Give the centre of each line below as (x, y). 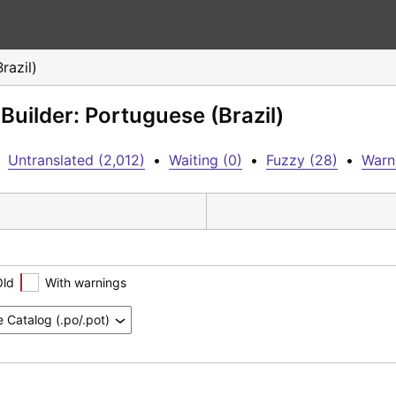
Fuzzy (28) (302, 160)
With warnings (86, 282)
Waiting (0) (206, 160)
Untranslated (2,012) (76, 160)
